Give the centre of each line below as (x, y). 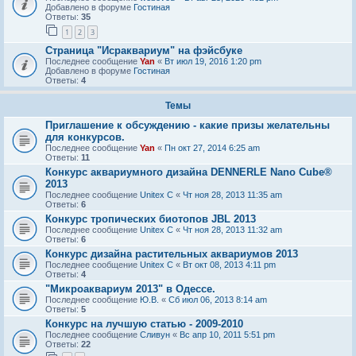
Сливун (155, 334)
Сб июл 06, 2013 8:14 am (218, 299)
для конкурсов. (85, 137)
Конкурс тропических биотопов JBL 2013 (151, 219)
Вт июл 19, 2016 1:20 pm (213, 61)
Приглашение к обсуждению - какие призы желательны (188, 125)
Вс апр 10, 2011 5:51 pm (227, 334)
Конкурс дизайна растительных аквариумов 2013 (172, 253)
